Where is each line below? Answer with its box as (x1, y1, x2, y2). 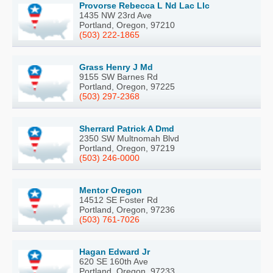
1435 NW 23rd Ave (79, 10, 152, 20)
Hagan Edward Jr (79, 246, 150, 257)
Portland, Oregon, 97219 (79, 143, 175, 153)
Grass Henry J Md (79, 62, 153, 72)
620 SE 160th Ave (79, 256, 148, 266)
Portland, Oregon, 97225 (79, 81, 175, 91)
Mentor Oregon (79, 185, 142, 195)
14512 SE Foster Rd (79, 194, 158, 205)
